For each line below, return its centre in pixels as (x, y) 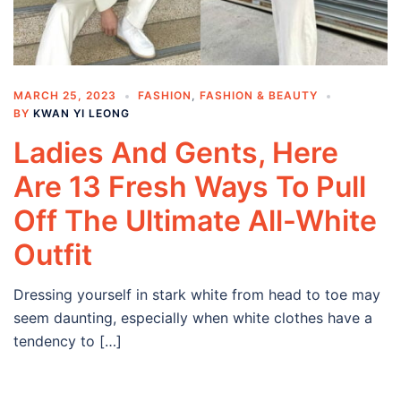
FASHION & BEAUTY (259, 96)
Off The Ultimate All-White (195, 221)
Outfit (53, 255)
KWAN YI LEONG (81, 114)
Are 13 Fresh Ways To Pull (190, 187)
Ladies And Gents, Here (176, 153)
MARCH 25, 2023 (65, 96)
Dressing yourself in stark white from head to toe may (197, 295)
